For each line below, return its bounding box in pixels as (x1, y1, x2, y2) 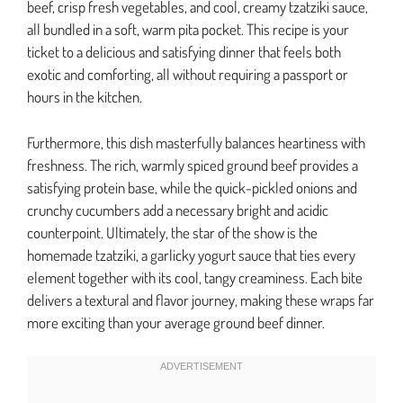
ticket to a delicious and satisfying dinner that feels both (27, 42, 341, 62)
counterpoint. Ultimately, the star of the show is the (27, 222, 318, 242)
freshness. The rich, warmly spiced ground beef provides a (27, 155, 358, 175)
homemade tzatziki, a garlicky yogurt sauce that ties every (27, 245, 355, 264)
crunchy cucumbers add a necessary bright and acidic (27, 200, 328, 219)
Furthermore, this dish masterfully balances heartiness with (27, 132, 365, 152)
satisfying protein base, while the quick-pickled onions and (27, 177, 357, 197)
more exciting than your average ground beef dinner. (27, 312, 325, 332)
